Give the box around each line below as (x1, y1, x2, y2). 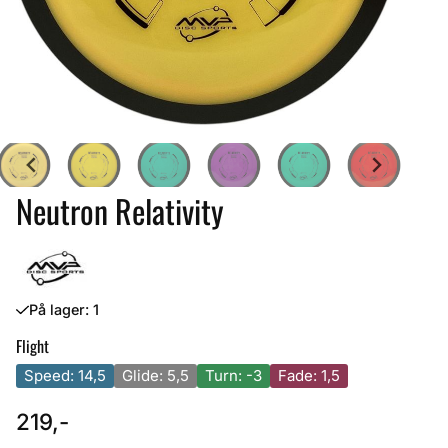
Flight (16, 334, 49, 359)
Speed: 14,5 (24, 366, 106, 386)
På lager (28, 301, 85, 319)
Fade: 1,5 (278, 366, 340, 386)
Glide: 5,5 (122, 366, 189, 386)
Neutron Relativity (16, 187, 224, 234)
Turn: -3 (205, 366, 262, 386)
